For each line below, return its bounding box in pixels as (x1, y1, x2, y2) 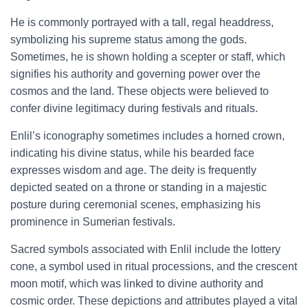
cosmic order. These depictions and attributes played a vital (10, 295, 298, 307)
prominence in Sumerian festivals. (10, 216, 175, 228)
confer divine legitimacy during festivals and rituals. (10, 102, 258, 114)
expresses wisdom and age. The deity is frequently (10, 164, 256, 176)
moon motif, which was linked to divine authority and (10, 278, 263, 289)
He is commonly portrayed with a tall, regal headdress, (10, 16, 274, 28)
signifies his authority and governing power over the (10, 68, 261, 80)
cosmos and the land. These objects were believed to (10, 85, 269, 97)
